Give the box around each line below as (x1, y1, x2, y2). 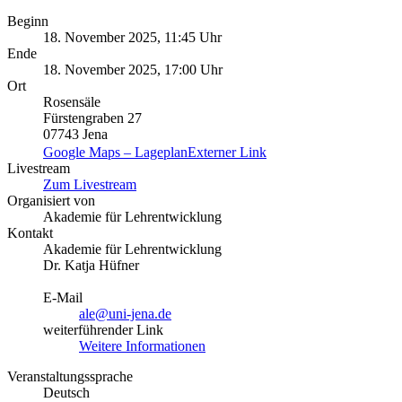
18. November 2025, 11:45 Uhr (43, 29, 222, 45)
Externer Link (188, 144, 267, 160)
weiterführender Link (43, 321, 163, 337)
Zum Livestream (43, 176, 136, 192)
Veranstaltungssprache (7, 368, 133, 384)
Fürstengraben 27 (43, 109, 142, 126)
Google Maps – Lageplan (43, 144, 188, 160)
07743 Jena (43, 126, 108, 142)
